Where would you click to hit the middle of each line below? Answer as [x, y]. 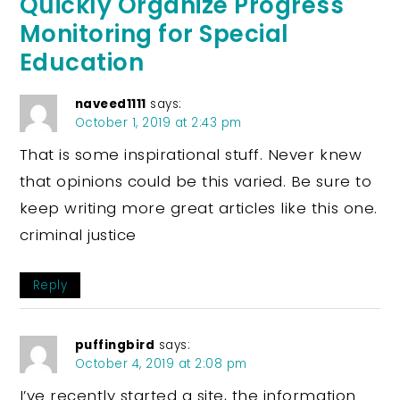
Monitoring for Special [154, 33]
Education [82, 62]
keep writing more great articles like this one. [198, 208]
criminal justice [78, 234]
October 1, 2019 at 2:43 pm [158, 122]
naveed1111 [110, 104]
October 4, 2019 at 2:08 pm [161, 363]
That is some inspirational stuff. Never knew [191, 154]
